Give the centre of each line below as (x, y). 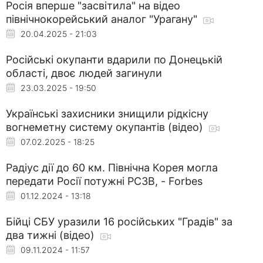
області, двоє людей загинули (84, 73)
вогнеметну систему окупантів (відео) (106, 127)
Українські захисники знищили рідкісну (107, 113)
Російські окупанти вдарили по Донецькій (114, 59)
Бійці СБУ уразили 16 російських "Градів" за (119, 221)
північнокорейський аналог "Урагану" (103, 19)
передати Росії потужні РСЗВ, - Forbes (104, 181)
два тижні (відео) (52, 235)
